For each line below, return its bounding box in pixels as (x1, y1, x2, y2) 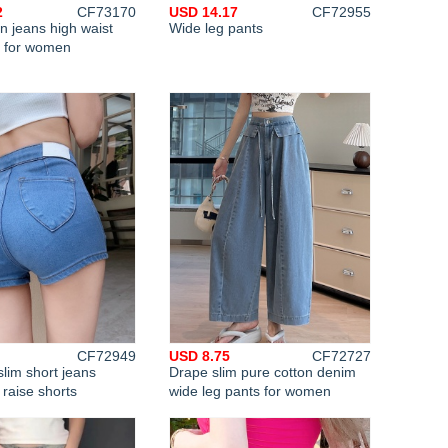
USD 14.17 (169, 4, 238, 20)
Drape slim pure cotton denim (169, 364, 356, 380)
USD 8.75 (169, 348, 230, 364)
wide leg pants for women (169, 383, 331, 399)
